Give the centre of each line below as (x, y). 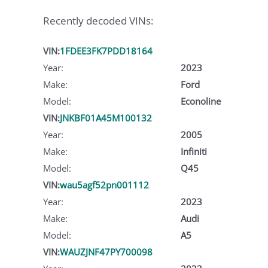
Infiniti (194, 151)
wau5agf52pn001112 (104, 185)
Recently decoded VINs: (98, 21)
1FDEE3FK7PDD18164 (106, 51)
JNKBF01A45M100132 (106, 118)
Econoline (200, 101)
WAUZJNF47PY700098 (106, 252)
